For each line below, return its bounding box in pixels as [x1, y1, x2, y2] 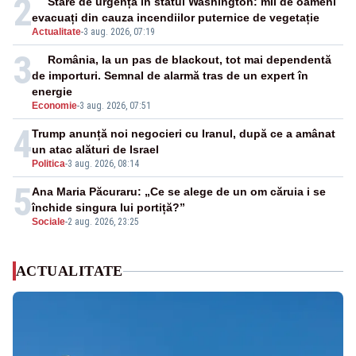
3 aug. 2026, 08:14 [68, 158, 139, 170]
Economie [32, 100, 77, 112]
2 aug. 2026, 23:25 [68, 216, 139, 228]
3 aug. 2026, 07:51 [79, 100, 151, 112]
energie [32, 85, 72, 99]
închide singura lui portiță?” [32, 201, 185, 215]
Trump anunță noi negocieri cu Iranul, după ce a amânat [32, 127, 335, 141]
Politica [32, 158, 65, 170]
